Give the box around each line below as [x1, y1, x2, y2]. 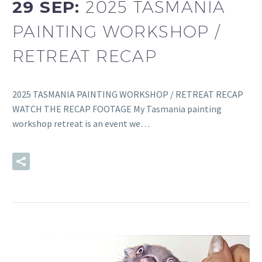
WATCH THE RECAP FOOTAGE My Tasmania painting [12, 102, 222, 115]
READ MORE [54, 156, 112, 167]
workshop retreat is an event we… [12, 117, 150, 129]
